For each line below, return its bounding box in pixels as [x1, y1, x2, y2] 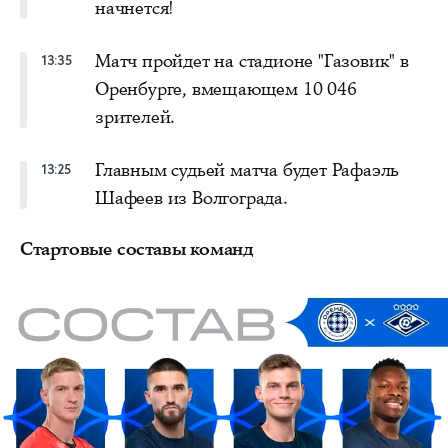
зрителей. [95, 104, 176, 129]
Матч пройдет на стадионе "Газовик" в [95, 48, 409, 73]
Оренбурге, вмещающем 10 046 [95, 76, 357, 101]
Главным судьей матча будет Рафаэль [95, 157, 400, 182]
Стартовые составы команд [20, 236, 254, 261]
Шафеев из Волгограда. [95, 185, 288, 210]
